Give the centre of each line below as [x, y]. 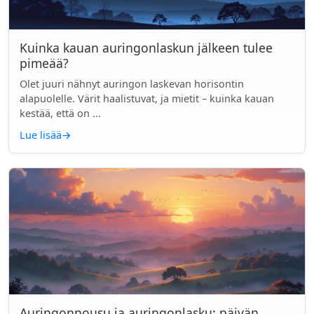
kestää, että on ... [60, 113]
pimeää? [44, 63]
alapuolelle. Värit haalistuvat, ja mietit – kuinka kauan [147, 98]
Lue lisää [41, 135]
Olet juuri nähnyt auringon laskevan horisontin [132, 84]
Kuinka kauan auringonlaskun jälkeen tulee [146, 48]
